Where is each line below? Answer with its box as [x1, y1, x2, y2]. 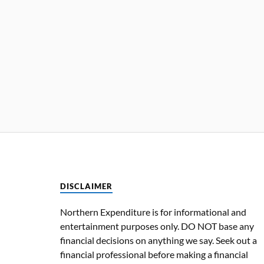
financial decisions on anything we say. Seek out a [60, 234, 257, 246]
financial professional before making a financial [60, 248, 248, 260]
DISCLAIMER [60, 181, 113, 191]
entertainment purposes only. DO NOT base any [60, 220, 254, 232]
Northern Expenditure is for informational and [60, 206, 246, 217]
